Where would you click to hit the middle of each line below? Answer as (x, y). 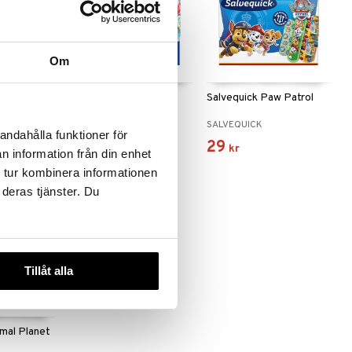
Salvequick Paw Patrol (260, 97)
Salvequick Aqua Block (123, 97)
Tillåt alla (49, 270)
